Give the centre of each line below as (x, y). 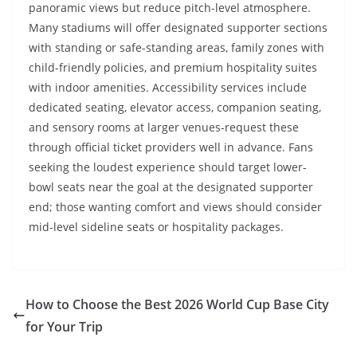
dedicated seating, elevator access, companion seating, (175, 108)
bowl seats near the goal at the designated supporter (171, 187)
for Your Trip (64, 327)
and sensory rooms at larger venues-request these (164, 127)
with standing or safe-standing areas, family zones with (177, 48)
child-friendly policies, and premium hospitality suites (173, 68)
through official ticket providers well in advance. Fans (171, 147)
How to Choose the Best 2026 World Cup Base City (177, 305)
